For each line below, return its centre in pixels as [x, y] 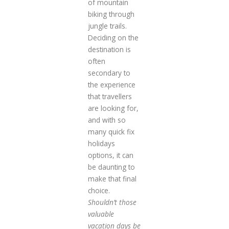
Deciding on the [113, 38]
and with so [107, 120]
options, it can [110, 155]
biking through [111, 14]
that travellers [110, 97]
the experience [111, 85]
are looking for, [113, 108]
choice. [99, 191]
